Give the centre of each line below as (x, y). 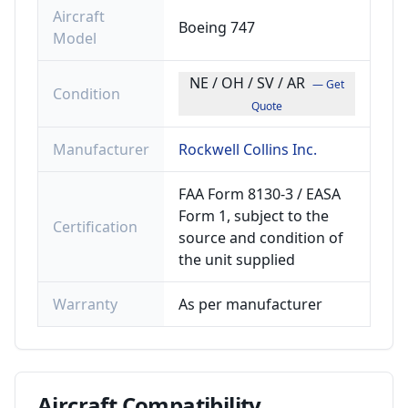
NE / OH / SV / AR (247, 83)
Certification (95, 227)
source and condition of (261, 238)
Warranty (85, 304)
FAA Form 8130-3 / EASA (260, 194)
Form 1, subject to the (254, 216)
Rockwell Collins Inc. (248, 149)
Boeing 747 (217, 27)
